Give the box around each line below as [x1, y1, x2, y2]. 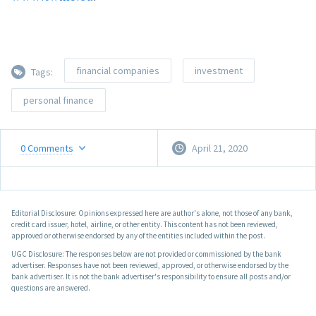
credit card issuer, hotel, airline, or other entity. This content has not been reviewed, [11, 219, 278, 230]
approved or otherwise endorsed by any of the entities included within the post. [11, 231, 265, 241]
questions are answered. [11, 283, 90, 293]
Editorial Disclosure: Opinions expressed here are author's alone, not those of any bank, [11, 208, 293, 219]
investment [195, 64, 243, 78]
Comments [28, 141, 73, 154]
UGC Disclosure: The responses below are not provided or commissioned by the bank [11, 249, 281, 260]
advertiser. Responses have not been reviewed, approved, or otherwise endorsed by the [11, 260, 288, 271]
